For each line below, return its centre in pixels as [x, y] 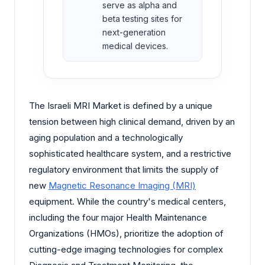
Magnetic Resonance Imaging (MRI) [122, 186]
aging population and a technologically [106, 138]
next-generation [134, 33]
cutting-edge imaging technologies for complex [126, 250]
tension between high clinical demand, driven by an [132, 122]
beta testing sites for [142, 19]
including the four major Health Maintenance [118, 218]
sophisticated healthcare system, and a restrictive [130, 154]
